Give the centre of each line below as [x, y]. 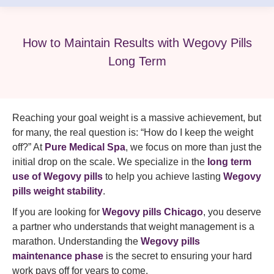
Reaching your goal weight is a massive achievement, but [137, 118]
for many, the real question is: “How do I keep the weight [133, 132]
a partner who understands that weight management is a [133, 227]
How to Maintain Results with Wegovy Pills [137, 43]
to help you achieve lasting [163, 176]
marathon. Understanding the [76, 241]
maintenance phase [58, 256]
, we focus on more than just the [194, 147]
